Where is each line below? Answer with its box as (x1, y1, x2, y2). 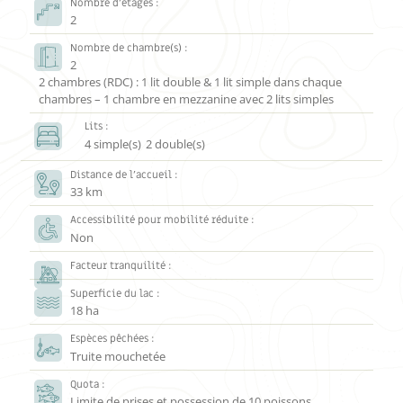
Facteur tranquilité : (70, 258, 173, 273)
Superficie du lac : (70, 286, 161, 300)
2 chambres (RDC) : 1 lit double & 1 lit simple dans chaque (39, 74, 343, 91)
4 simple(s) (84, 135, 141, 152)
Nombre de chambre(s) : (70, 41, 189, 56)
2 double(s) (145, 135, 205, 152)
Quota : (70, 377, 106, 391)
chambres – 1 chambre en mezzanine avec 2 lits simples (39, 91, 335, 108)
